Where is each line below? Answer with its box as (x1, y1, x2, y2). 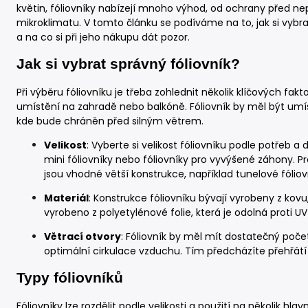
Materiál (44, 190, 89, 205)
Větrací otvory (44, 229, 121, 243)
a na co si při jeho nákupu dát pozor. (16, 30, 190, 44)
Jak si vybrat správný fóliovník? (16, 56, 240, 73)
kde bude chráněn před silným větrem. (16, 113, 203, 128)
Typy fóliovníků (16, 269, 123, 287)
